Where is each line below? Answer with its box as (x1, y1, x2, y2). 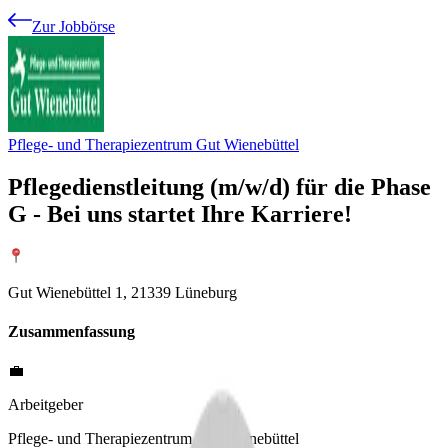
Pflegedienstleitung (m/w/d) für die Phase (8, 173, 431, 200)
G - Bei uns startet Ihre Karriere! (8, 200, 352, 227)
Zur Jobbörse (32, 18, 115, 35)
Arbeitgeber (8, 396, 83, 414)
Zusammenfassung (8, 323, 135, 341)
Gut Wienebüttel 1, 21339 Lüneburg (8, 283, 237, 301)
